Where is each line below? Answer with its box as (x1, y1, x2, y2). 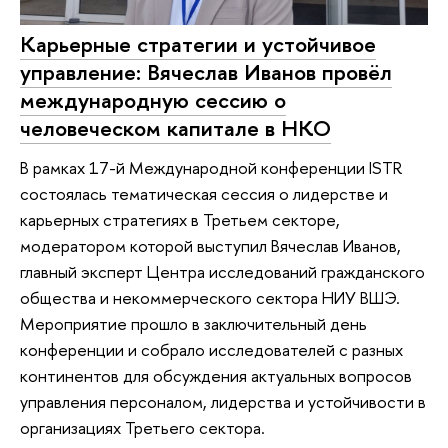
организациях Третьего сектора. (20, 416, 265, 440)
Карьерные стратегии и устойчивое (20, 28, 376, 59)
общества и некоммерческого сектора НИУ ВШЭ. (20, 286, 400, 310)
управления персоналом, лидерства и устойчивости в (20, 390, 426, 414)
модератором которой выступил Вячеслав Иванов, (20, 234, 401, 258)
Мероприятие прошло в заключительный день (20, 312, 367, 336)
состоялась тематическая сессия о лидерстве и (20, 182, 388, 206)
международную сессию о (20, 84, 286, 115)
